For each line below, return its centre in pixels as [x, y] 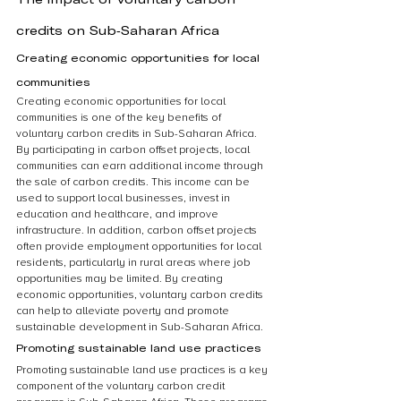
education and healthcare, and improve [119, 214]
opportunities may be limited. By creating [121, 279]
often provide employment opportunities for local [140, 247]
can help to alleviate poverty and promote [124, 311]
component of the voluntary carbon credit [122, 386]
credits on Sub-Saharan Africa [118, 30]
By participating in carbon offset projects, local [134, 150]
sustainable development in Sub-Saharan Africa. [140, 327]
